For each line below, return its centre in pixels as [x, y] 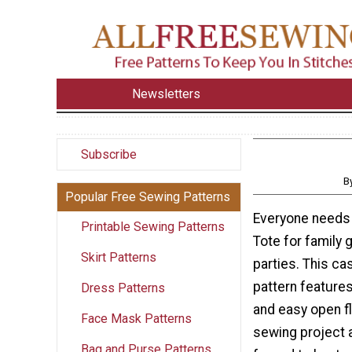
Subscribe [109, 154]
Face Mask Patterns [136, 318]
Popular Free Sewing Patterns [148, 196]
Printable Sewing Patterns [153, 226]
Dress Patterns [123, 288]
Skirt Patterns [119, 257]
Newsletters [167, 93]
